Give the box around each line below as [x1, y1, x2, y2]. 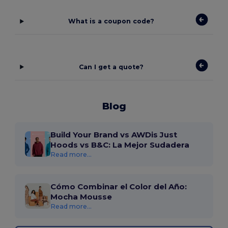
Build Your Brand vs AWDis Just [50, 129, 178, 139]
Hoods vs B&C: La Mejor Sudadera [50, 139, 190, 150]
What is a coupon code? [68, 17, 155, 25]
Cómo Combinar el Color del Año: [50, 181, 187, 191]
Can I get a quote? [79, 63, 144, 71]
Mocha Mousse [50, 191, 112, 202]
